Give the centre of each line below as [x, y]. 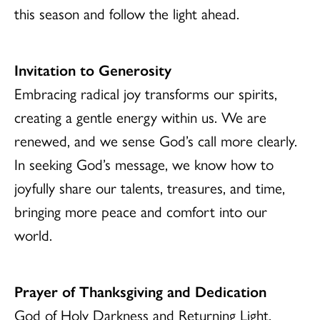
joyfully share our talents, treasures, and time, [150, 187]
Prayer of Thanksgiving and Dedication [140, 291]
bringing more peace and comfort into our [141, 211]
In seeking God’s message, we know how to [144, 164]
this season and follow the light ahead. [127, 13]
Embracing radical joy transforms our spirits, [146, 93]
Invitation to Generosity [93, 69]
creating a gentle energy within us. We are [140, 116]
